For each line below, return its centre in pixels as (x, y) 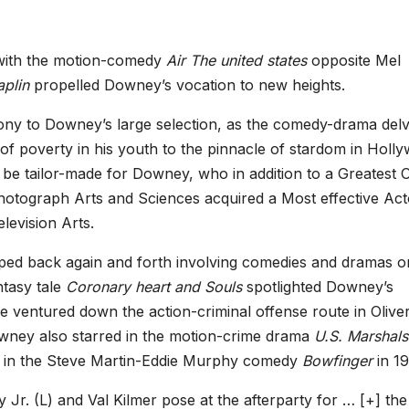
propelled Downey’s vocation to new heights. (189, 84)
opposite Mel (356, 60)
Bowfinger (340, 360)
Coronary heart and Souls (156, 286)
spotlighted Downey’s (320, 286)
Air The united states (239, 60)
